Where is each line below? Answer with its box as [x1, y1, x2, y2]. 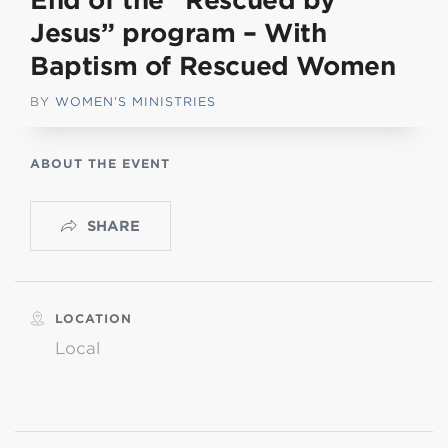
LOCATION [55, 311, 132, 326]
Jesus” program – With [30, 18, 327, 48]
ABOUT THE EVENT [30, 156, 170, 171]
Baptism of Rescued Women [30, 51, 396, 81]
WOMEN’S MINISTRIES [55, 94, 216, 109]
